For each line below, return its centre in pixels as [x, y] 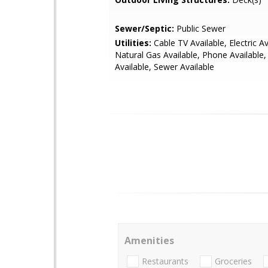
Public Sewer [200, 28]
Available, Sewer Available [165, 67]
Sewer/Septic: [144, 28]
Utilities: [133, 43]
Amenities [149, 240]
